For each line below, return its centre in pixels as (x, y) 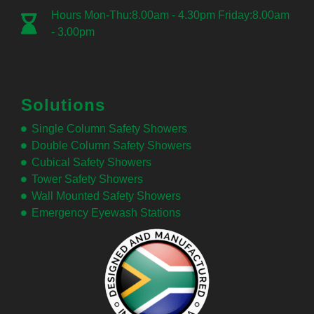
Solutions (63, 105)
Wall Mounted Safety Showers (106, 196)
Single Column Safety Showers (109, 129)
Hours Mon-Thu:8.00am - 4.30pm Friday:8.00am (170, 15)
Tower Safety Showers (87, 179)
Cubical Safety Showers (91, 163)
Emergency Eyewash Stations (106, 213)
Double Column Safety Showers (111, 146)
